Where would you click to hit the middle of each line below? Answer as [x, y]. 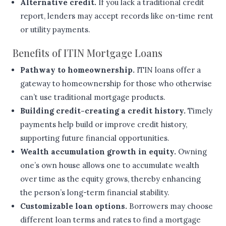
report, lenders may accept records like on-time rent [117, 16]
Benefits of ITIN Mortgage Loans [88, 52]
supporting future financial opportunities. [95, 138]
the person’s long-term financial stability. [95, 192]
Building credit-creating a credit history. [104, 110]
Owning [191, 151]
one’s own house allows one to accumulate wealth [110, 165]
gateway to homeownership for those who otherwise [116, 83]
